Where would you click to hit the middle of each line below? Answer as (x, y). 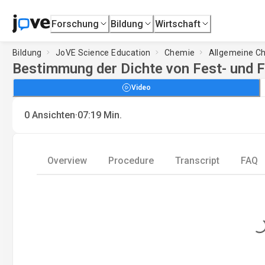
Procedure (131, 161)
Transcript (197, 161)
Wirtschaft (178, 24)
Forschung (75, 24)
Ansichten (54, 115)
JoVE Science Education (103, 52)
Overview (67, 161)
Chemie (180, 52)
